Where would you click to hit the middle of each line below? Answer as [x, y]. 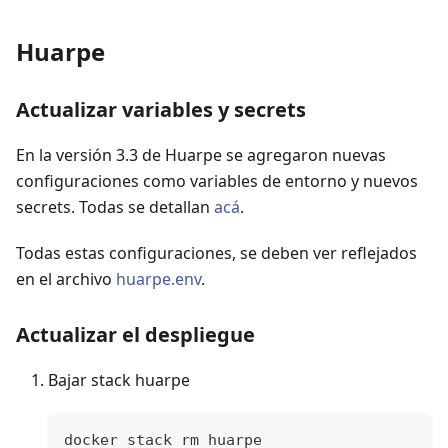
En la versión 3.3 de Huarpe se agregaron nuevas [201, 155]
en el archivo [66, 279]
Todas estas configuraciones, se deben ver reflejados [216, 253]
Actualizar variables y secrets [161, 110]
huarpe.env [158, 279]
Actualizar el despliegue [135, 335]
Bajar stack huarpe [119, 380]
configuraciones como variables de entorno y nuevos [217, 181]
